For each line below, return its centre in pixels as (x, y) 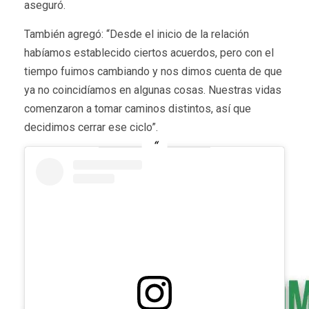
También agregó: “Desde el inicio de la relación (137, 34)
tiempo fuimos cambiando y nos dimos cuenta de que (153, 72)
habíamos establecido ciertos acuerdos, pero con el (149, 53)
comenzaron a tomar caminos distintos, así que (138, 109)
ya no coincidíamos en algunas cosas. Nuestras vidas (153, 90)
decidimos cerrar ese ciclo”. (91, 128)
